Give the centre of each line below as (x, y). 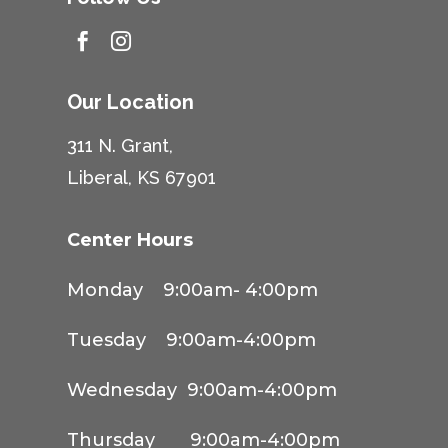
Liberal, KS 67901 (142, 178)
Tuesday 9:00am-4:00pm (192, 340)
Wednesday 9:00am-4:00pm (202, 390)
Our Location (131, 102)
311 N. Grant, (120, 146)
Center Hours (133, 240)
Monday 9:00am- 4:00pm (193, 290)
